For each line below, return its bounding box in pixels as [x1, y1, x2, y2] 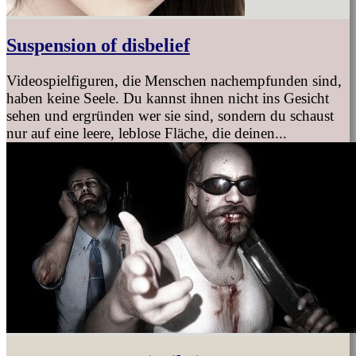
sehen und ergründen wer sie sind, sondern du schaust [6, 106, 334, 124]
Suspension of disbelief [6, 34, 190, 56]
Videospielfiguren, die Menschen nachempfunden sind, [6, 72, 342, 89]
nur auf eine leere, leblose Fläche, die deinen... [6, 124, 287, 141]
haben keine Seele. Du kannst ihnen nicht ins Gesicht [6, 89, 329, 106]
